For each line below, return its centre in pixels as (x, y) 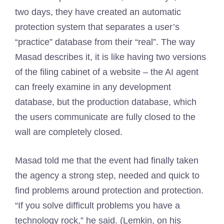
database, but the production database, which (106, 102)
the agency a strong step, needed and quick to (107, 175)
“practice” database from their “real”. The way (105, 42)
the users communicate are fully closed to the (105, 117)
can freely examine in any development (93, 87)
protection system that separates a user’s (97, 27)
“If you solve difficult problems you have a (97, 205)
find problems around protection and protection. (109, 190)
